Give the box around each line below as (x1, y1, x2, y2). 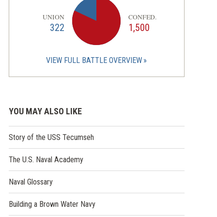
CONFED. (128, 12, 157, 21)
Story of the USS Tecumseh (8, 133, 94, 142)
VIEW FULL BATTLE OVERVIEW (46, 56, 142, 65)
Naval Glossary (8, 177, 53, 187)
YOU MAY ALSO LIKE (8, 106, 82, 117)
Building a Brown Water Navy (8, 200, 95, 209)
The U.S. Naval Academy (8, 155, 83, 165)
